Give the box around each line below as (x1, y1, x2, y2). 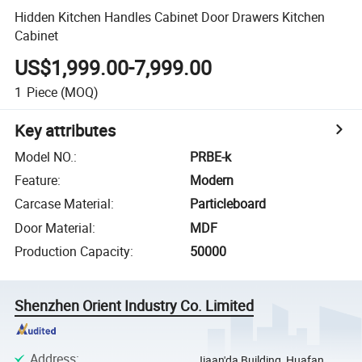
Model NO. (15, 147, 74, 166)
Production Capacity (15, 242, 131, 261)
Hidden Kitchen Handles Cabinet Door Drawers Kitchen (15, 7, 326, 26)
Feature (15, 171, 58, 190)
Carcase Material (15, 195, 112, 213)
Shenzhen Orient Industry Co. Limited (15, 296, 255, 316)
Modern (190, 171, 234, 190)
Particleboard (190, 195, 267, 213)
